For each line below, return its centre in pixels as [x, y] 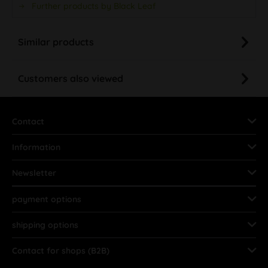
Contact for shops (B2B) [61, 250]
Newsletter [34, 173]
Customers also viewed [71, 78]
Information [36, 147]
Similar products [56, 42]
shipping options [45, 225]
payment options [47, 199]
